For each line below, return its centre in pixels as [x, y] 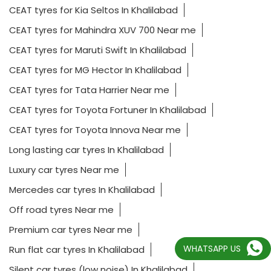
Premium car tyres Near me [71, 229]
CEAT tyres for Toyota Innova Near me [95, 129]
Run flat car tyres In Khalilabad [77, 249]
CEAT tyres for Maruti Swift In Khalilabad [98, 50]
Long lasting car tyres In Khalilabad [87, 149]
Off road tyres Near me [61, 209]
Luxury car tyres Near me [64, 169]
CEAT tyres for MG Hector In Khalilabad [95, 70]
